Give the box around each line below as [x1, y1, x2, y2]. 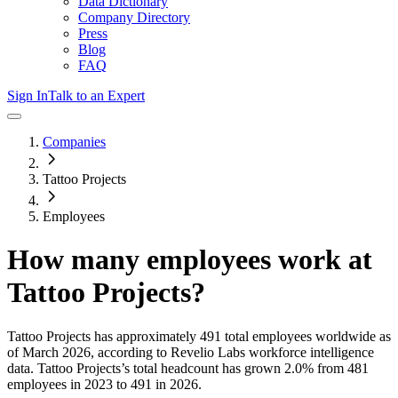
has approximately [91, 328, 196, 344]
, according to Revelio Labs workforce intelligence [91, 344, 374, 360]
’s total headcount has [121, 360, 244, 376]
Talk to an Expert [48, 88, 145, 103]
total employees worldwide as [221, 328, 391, 344]
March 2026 [22, 344, 91, 360]
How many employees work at [7, 243, 372, 276]
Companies [43, 134, 106, 149]
